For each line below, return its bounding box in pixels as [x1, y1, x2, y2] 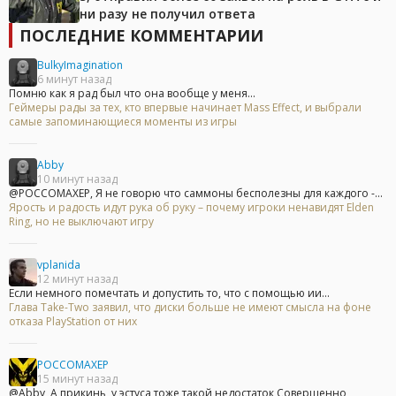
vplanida [37, 256, 80, 272]
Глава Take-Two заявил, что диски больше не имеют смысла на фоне [9, 299, 371, 315]
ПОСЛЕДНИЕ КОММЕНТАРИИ [19, 24, 263, 46]
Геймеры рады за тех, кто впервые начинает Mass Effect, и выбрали [9, 99, 362, 115]
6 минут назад [37, 71, 111, 87]
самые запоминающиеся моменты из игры [9, 113, 237, 129]
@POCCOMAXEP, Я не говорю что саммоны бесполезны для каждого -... [9, 185, 383, 201]
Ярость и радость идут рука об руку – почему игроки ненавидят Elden [9, 199, 374, 215]
